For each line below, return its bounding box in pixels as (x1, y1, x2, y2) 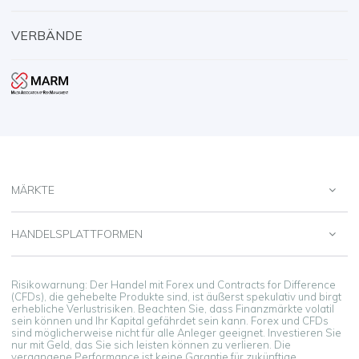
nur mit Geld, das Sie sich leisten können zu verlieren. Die (11, 337, 291, 351)
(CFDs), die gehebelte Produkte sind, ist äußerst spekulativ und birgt (11, 289, 341, 303)
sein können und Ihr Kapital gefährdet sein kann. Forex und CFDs (11, 313, 329, 327)
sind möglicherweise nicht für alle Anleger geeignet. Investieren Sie (11, 325, 341, 339)
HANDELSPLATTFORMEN (11, 226, 143, 241)
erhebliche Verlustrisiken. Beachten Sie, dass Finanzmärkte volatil (11, 301, 334, 315)
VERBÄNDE (11, 26, 83, 43)
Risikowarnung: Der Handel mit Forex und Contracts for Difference (11, 277, 336, 291)
